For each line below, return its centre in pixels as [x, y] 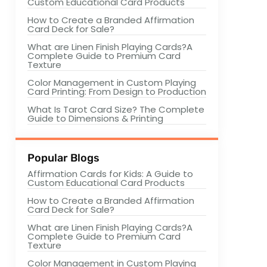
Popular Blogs [63, 158]
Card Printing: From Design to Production [117, 91]
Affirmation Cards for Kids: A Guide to [110, 174]
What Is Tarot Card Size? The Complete [116, 109]
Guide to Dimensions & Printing [95, 118]
